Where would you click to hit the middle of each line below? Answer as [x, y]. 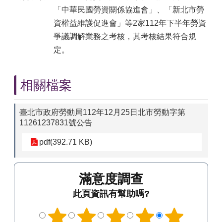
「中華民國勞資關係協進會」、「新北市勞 [129, 10]
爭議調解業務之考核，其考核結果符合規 [125, 36]
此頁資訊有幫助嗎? [111, 194]
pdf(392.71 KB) [66, 142]
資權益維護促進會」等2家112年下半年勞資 [130, 23]
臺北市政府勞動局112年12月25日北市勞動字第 [102, 112]
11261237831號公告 [56, 123]
